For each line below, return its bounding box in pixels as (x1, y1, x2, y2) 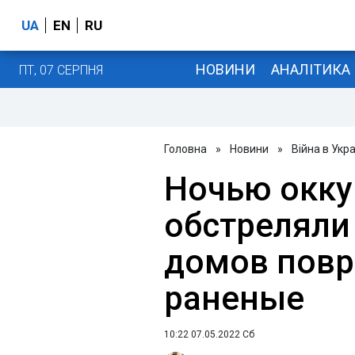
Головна (164, 143, 207, 155)
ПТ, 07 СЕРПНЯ (19, 62, 103, 78)
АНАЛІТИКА (270, 60, 350, 78)
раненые (164, 279, 304, 318)
